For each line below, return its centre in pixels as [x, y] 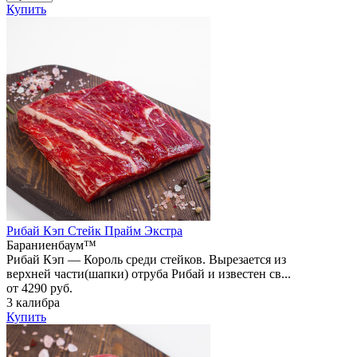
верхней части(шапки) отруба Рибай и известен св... [149, 273]
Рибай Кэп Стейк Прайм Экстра [94, 230]
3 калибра [33, 302]
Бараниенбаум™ [51, 245]
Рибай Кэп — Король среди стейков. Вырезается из [146, 259]
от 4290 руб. [39, 288]
